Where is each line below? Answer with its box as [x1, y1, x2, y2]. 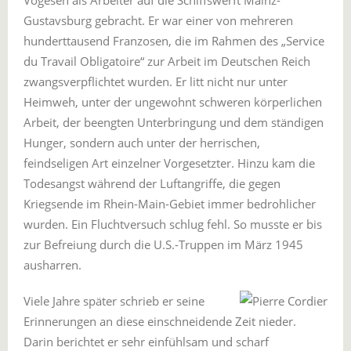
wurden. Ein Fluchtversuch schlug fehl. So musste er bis [24, 216, 322, 232]
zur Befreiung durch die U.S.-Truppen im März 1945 [24, 237, 303, 252]
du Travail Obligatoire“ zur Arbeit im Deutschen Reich [24, 53, 310, 69]
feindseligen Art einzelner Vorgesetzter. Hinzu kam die [24, 155, 315, 171]
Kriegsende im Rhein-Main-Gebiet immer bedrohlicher [24, 196, 316, 212]
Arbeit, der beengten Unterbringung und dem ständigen [24, 114, 324, 130]
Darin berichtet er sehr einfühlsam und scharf [24, 334, 269, 349]
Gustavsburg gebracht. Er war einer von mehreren [24, 13, 293, 28]
